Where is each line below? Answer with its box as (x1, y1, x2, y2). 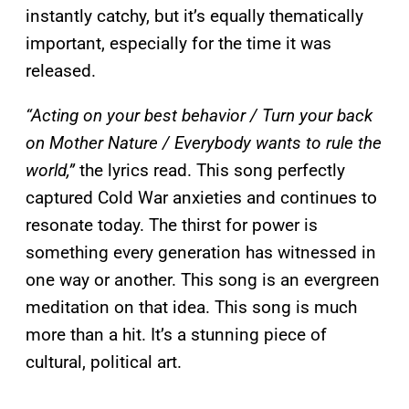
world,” (26, 160, 79, 182)
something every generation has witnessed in (26, 242, 376, 264)
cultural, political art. (26, 351, 182, 373)
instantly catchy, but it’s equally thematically (26, 5, 363, 27)
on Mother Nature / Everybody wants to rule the (26, 132, 382, 154)
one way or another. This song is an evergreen (26, 269, 380, 291)
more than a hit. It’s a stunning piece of (26, 324, 327, 346)
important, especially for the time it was (26, 33, 331, 55)
